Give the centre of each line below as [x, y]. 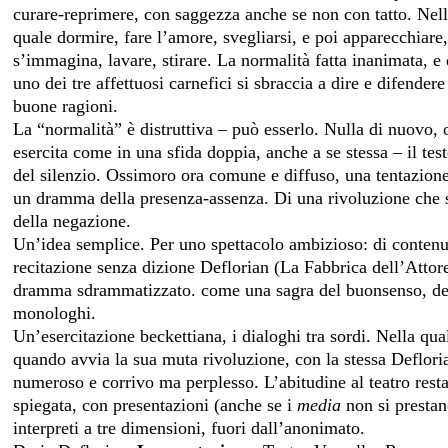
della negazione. [75, 220]
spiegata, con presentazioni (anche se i [155, 404]
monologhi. [55, 312]
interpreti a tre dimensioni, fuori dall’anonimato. [189, 427]
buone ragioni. [66, 105]
